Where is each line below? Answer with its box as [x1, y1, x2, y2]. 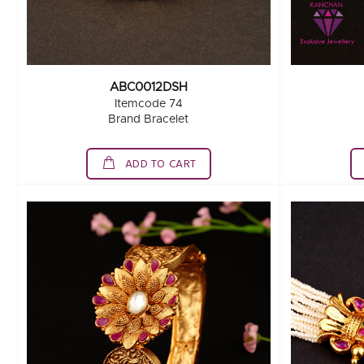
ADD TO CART [122, 155, 197, 174]
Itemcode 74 [114, 98, 183, 110]
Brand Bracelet [108, 114, 189, 125]
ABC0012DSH [109, 81, 188, 93]
